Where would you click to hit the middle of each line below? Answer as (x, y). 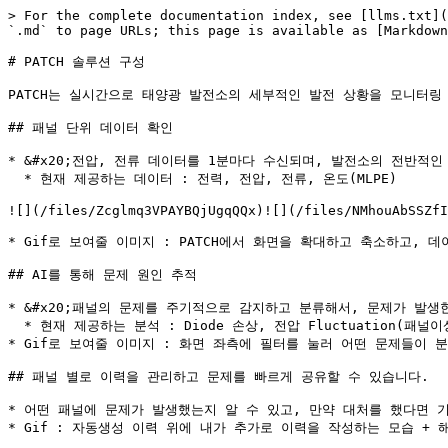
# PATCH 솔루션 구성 (76, 61)
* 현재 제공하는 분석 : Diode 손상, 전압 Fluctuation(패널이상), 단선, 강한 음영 (16, 325)
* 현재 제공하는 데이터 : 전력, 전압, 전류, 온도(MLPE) (16, 178)
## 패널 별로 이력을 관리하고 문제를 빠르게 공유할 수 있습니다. (218, 376)
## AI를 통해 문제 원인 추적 (102, 274)
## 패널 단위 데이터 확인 (90, 127)
